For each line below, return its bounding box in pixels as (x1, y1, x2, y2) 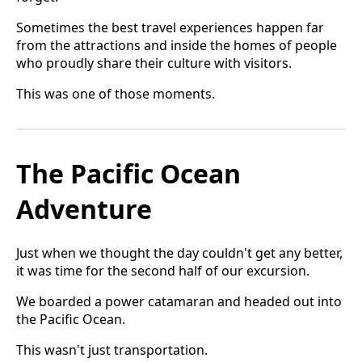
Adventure (16, 191, 152, 226)
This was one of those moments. (16, 84, 215, 103)
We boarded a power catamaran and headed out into (16, 293, 342, 311)
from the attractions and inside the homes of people (16, 36, 337, 54)
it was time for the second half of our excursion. (16, 262, 309, 280)
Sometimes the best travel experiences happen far (16, 18, 324, 36)
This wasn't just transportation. (16, 341, 208, 360)
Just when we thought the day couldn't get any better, (16, 244, 343, 263)
